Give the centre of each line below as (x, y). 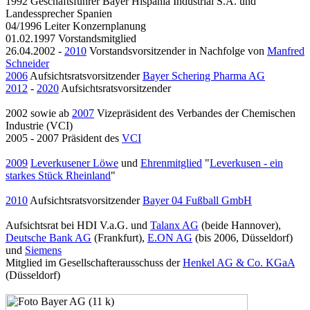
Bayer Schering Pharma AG (204, 76)
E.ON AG (170, 238)
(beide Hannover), (240, 226)
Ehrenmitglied (171, 163)
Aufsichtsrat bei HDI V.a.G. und (78, 226)
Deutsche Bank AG (48, 238)
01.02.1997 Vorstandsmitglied (71, 39)
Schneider (27, 64)
